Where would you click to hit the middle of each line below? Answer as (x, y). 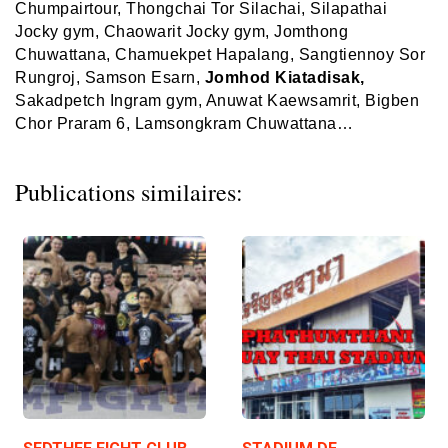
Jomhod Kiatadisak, (284, 77)
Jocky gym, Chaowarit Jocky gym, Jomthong (181, 31)
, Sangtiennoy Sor (357, 54)
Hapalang (250, 54)
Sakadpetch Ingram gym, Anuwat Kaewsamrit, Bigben (217, 100)
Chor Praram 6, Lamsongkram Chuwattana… (184, 123)
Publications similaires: (129, 191)
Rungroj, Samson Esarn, (110, 77)
